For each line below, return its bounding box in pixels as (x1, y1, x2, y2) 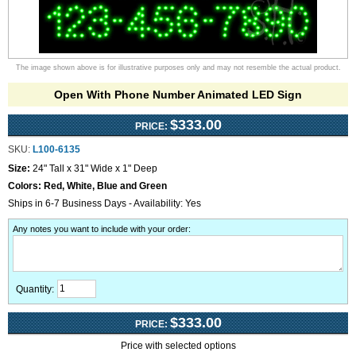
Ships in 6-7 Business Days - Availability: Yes (8, 198, 201, 209)
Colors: (8, 180, 44, 192)
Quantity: (16, 284, 54, 295)
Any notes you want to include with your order (13, 224, 188, 234)
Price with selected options (120, 340, 236, 351)
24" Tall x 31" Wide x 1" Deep (33, 163, 157, 174)
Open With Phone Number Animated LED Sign (54, 88, 302, 101)
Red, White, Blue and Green (44, 180, 167, 192)
